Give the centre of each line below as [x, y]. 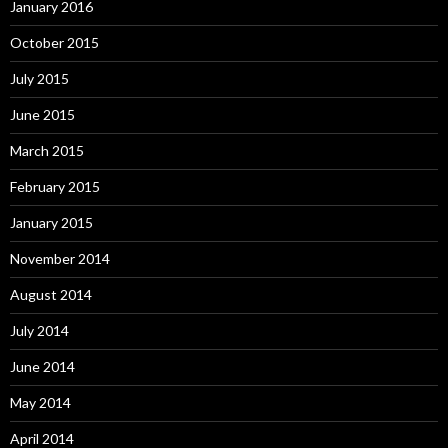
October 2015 [54, 42]
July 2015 [39, 78]
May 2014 [40, 402]
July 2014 [39, 330]
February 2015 [55, 186]
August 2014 [51, 294]
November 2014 [60, 258]
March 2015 [47, 150]
